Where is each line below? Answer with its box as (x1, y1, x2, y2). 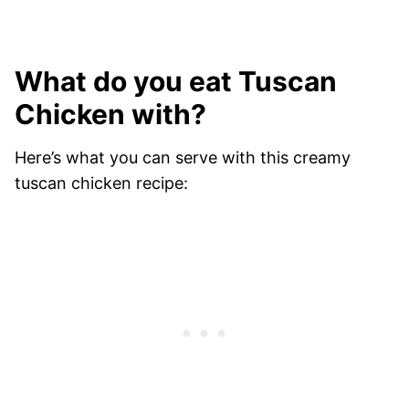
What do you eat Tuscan (15, 64, 337, 98)
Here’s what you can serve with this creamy (15, 147, 351, 167)
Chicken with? (15, 97, 206, 131)
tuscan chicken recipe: (15, 173, 188, 193)
